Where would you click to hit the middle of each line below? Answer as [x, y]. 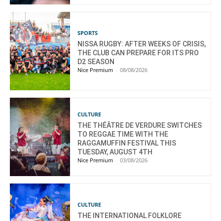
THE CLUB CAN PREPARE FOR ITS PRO [138, 53]
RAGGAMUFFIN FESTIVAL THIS [127, 143]
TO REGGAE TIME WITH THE [123, 134]
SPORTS [88, 33]
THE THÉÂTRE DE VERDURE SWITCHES [140, 126]
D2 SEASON [96, 62]
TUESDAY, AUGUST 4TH [115, 152]
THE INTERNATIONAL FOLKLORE [130, 216]
